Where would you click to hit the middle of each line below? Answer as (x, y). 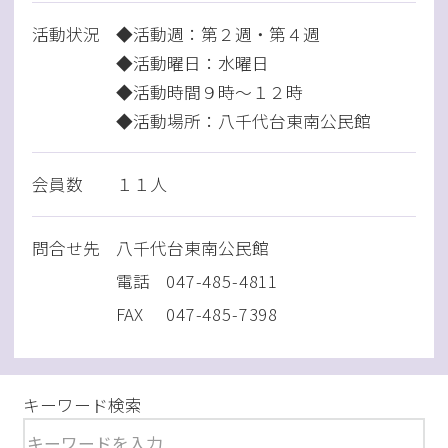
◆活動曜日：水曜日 (192, 62)
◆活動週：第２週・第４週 (217, 33)
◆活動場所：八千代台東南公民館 (243, 120)
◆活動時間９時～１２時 (209, 91)
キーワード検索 (83, 405)
